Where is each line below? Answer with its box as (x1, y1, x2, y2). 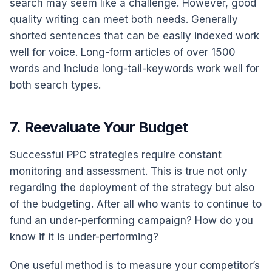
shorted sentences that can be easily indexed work (10, 29, 259, 42)
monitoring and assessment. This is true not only (10, 165, 247, 177)
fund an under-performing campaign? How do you (10, 214, 253, 226)
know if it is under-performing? (10, 230, 158, 243)
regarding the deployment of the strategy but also (10, 181, 254, 194)
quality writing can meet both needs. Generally (10, 13, 238, 25)
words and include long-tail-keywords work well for (10, 62, 259, 75)
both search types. (10, 78, 101, 91)
